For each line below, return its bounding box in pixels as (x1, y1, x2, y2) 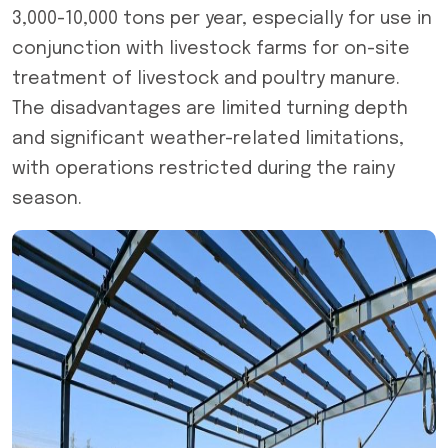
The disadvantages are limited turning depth (12, 100, 408, 118)
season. (12, 190, 82, 208)
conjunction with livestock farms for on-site (12, 40, 410, 58)
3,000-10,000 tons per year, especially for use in (12, 10, 432, 28)
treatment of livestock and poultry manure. (12, 70, 400, 88)
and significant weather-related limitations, (12, 130, 404, 148)
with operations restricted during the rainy (12, 160, 395, 178)
